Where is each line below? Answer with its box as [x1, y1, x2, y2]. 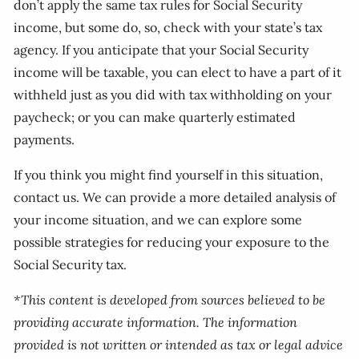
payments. [14, 131, 75, 147]
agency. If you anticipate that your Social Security [14, 42, 309, 58]
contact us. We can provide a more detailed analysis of [14, 189, 337, 205]
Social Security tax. [14, 256, 127, 272]
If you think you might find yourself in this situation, [14, 167, 324, 183]
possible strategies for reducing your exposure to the [14, 234, 330, 250]
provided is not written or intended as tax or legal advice [14, 337, 344, 353]
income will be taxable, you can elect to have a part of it [14, 64, 342, 80]
